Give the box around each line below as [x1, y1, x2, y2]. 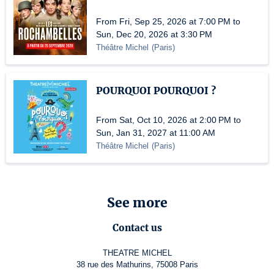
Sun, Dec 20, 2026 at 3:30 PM [96, 29, 212, 39]
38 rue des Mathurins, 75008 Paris [76, 260, 198, 270]
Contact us [112, 222, 162, 234]
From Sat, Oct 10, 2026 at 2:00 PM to [96, 115, 241, 125]
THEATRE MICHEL [102, 248, 172, 258]
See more [106, 194, 168, 212]
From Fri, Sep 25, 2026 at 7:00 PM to [96, 17, 240, 26]
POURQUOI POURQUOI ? [96, 84, 216, 97]
